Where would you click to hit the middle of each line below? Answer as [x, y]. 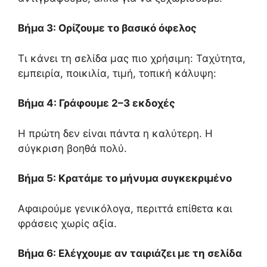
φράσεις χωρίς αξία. [67, 223]
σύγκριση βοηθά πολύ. [72, 148]
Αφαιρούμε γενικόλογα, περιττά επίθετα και [125, 208]
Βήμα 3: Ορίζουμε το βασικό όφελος [107, 28]
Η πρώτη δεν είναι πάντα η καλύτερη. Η [115, 133]
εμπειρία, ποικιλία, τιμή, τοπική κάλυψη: [117, 73]
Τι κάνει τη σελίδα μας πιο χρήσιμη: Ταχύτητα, [132, 58]
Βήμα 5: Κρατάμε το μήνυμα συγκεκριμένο [125, 178]
